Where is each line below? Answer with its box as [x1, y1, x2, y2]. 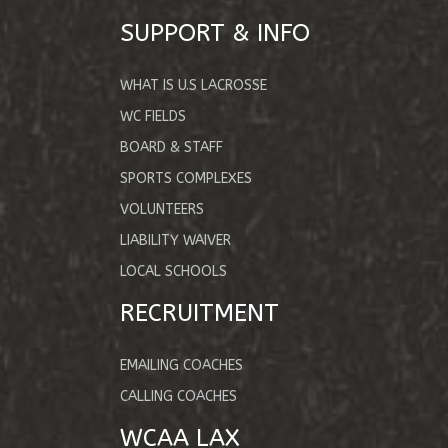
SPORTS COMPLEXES [120, 170, 252, 188]
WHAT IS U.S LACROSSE [120, 77, 267, 95]
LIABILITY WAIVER [120, 232, 231, 250]
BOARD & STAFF [120, 139, 223, 157]
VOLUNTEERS [120, 201, 204, 219]
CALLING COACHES [120, 388, 237, 406]
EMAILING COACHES [120, 357, 243, 375]
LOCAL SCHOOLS [120, 263, 227, 281]
